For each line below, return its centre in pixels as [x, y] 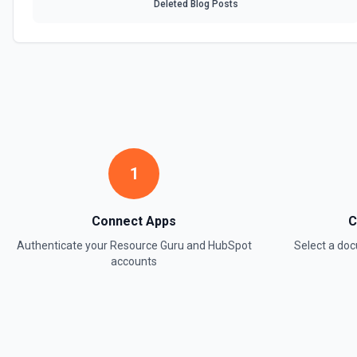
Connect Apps [134, 221]
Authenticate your [63, 245]
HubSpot [229, 245]
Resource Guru [147, 245]
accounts [134, 261]
